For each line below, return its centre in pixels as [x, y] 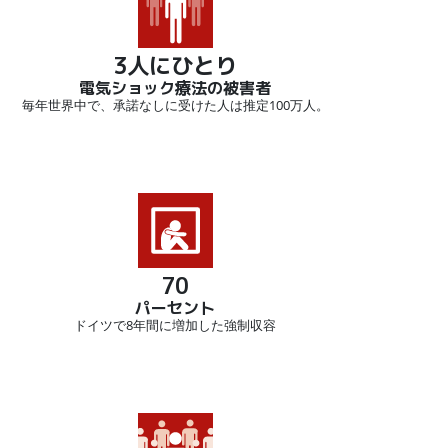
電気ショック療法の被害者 [175, 88]
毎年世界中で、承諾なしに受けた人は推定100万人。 [175, 105]
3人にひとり [175, 66]
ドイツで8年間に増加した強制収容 [175, 325]
